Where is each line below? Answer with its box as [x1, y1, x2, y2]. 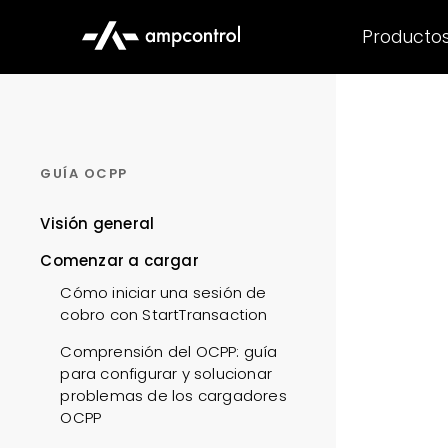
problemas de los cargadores [60, 385, 287, 406]
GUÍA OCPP [40, 164, 128, 183]
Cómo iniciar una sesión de [60, 282, 267, 303]
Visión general [40, 213, 155, 234]
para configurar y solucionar [60, 363, 272, 384]
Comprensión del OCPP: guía [60, 341, 278, 362]
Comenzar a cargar [40, 250, 199, 271]
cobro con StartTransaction [60, 304, 268, 325]
